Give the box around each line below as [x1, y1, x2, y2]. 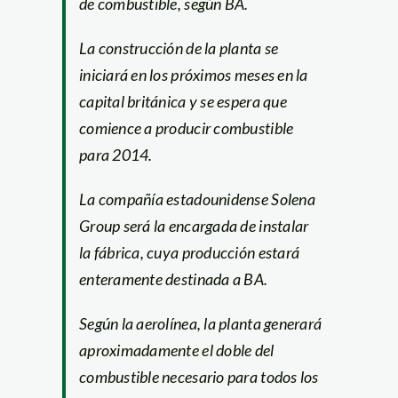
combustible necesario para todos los [78, 366, 319, 386]
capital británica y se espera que [78, 91, 287, 111]
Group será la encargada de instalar [78, 215, 309, 235]
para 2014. [78, 144, 153, 164]
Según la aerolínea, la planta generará [78, 313, 322, 333]
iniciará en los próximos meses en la [78, 64, 308, 84]
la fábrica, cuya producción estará [78, 242, 300, 262]
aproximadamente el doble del [78, 339, 275, 360]
